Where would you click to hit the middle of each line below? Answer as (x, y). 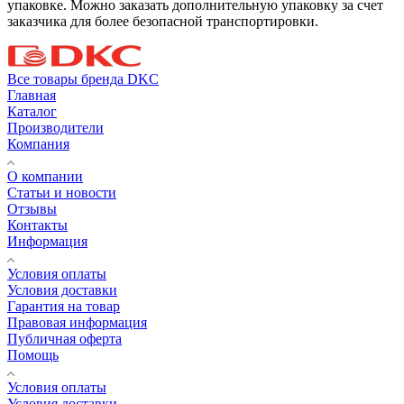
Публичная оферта (64, 338)
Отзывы (32, 208)
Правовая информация (77, 322)
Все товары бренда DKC (83, 78)
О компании (45, 176)
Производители (55, 127)
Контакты (37, 225)
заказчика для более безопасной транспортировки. (163, 21)
